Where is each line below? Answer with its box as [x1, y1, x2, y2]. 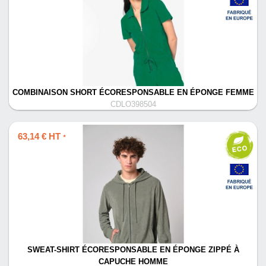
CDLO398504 [110, 100, 156, 109]
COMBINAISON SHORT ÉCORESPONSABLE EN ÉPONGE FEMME [12, 88, 254, 97]
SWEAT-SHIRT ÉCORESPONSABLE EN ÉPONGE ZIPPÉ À [27, 246, 239, 254]
